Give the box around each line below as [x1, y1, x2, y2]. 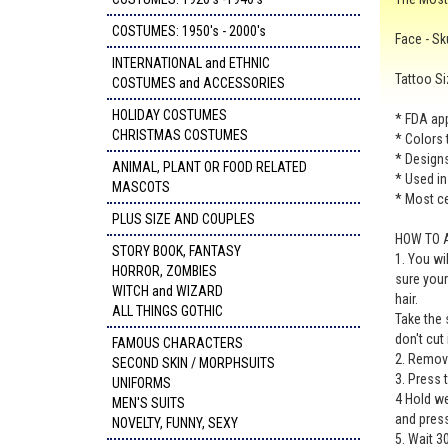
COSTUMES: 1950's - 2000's [112, 23, 266, 39]
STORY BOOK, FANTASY [112, 243, 241, 259]
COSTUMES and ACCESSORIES [112, 75, 285, 91]
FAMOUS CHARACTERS [112, 335, 243, 351]
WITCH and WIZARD [112, 283, 223, 299]
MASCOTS [112, 179, 170, 195]
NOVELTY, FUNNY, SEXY [112, 415, 238, 431]
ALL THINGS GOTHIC [112, 303, 223, 319]
